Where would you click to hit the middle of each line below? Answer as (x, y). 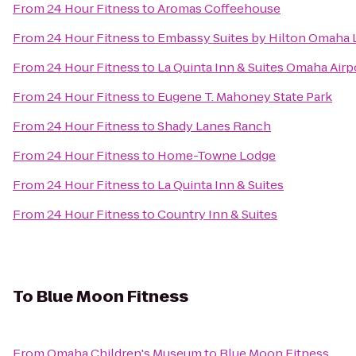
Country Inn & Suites (217, 214)
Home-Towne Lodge (217, 155)
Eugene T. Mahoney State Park (245, 97)
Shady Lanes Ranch (214, 126)
